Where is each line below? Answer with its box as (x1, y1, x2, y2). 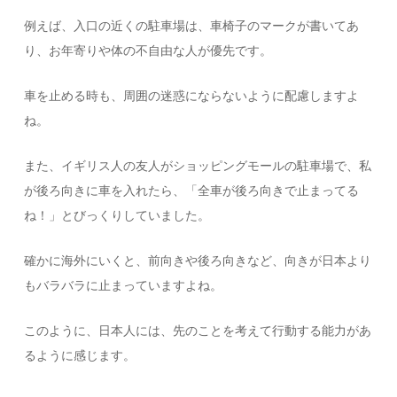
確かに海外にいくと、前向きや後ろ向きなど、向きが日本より (24, 254, 372, 268)
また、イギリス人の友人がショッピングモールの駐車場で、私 (24, 160, 372, 173)
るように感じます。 (24, 349, 136, 362)
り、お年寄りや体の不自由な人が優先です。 (24, 44, 273, 58)
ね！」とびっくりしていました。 (24, 209, 211, 222)
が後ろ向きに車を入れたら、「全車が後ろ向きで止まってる (24, 184, 360, 198)
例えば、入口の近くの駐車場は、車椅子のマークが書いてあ (24, 19, 360, 33)
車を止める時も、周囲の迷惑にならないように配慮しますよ (24, 90, 360, 103)
